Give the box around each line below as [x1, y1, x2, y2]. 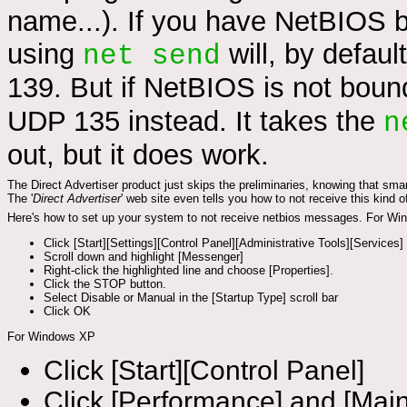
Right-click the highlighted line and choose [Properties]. [44, 263, 333, 278]
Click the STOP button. [44, 277, 166, 292]
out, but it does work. [7, 139, 269, 172]
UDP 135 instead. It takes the [7, 105, 383, 138]
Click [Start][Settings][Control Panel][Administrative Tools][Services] [44, 236, 403, 251]
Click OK [44, 304, 91, 319]
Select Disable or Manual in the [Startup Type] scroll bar [44, 291, 338, 305]
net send [83, 40, 221, 73]
